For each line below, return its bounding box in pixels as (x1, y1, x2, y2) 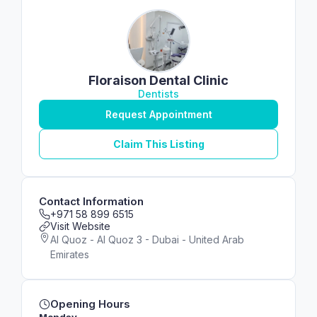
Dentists (138, 88, 179, 100)
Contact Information (39, 195, 144, 208)
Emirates (50, 248, 89, 260)
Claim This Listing (113, 138, 204, 150)
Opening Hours (50, 297, 130, 311)
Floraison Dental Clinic (88, 73, 229, 88)
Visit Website (50, 220, 110, 232)
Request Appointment (105, 108, 212, 120)
